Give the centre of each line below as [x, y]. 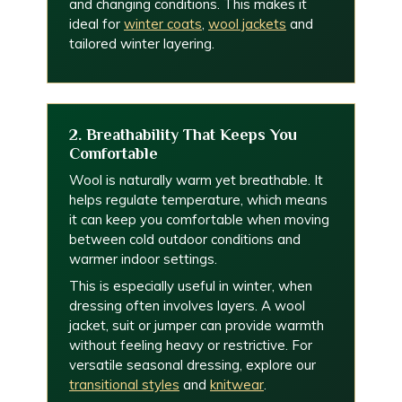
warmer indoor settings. [143, 259]
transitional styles [124, 385]
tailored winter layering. [142, 44]
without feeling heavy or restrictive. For [191, 345]
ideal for [96, 24]
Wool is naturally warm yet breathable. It [196, 180]
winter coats [163, 24]
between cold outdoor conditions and [185, 239]
